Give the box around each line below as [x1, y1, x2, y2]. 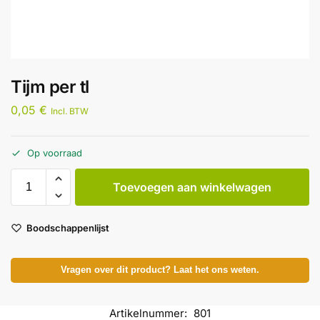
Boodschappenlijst [26, 221, 109, 234]
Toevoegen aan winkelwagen [113, 180, 271, 195]
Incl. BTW [51, 105, 89, 116]
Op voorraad [27, 147, 82, 159]
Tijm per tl [11, 76, 89, 97]
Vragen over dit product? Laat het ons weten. [61, 264, 259, 275]
